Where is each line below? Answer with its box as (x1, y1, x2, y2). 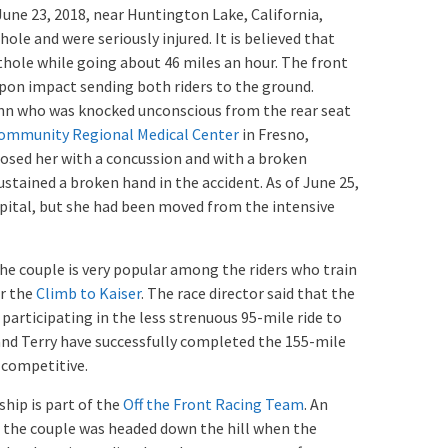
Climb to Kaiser (36, 282, 141, 303)
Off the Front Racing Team (123, 393, 304, 414)
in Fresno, (239, 123, 309, 144)
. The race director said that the (141, 282, 355, 303)
